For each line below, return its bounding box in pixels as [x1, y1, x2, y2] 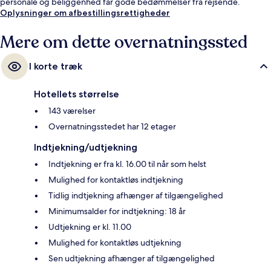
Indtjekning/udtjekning [34, 142, 137, 154]
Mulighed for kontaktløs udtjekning [48, 237, 181, 249]
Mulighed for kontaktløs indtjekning [48, 174, 183, 186]
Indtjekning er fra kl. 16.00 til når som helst [48, 158, 206, 170]
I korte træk [29, 60, 82, 73]
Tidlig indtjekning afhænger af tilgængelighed [48, 190, 223, 201]
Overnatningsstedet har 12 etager [48, 121, 176, 132]
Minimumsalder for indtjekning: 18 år [48, 206, 186, 217]
